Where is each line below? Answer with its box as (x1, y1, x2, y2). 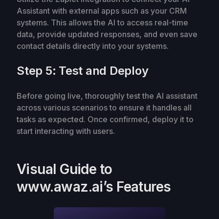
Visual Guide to (17, 160, 112, 177)
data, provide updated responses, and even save (17, 29, 197, 39)
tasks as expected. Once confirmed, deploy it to (17, 114, 194, 124)
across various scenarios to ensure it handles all (17, 102, 192, 112)
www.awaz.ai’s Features (17, 178, 171, 195)
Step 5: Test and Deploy (17, 63, 149, 78)
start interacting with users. (17, 126, 115, 136)
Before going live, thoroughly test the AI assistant (17, 90, 197, 101)
